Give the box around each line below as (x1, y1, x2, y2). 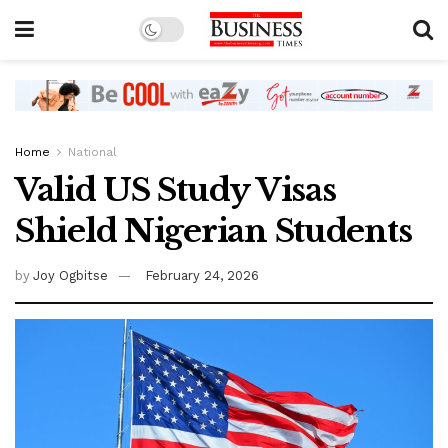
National (68, 145, 117, 160)
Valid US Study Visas (15, 170, 336, 211)
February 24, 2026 (145, 268, 260, 284)
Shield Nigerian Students (15, 211, 412, 252)
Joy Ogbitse (33, 268, 109, 284)
